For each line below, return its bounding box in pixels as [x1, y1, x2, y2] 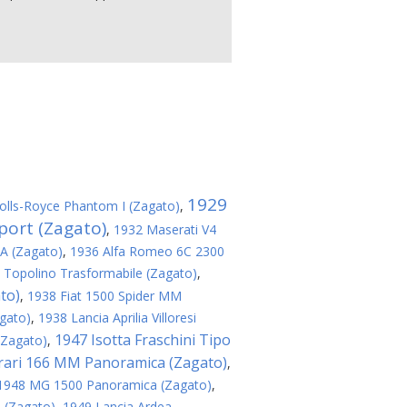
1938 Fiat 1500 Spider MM [27, 287, 182, 304]
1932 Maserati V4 [114, 221, 216, 238]
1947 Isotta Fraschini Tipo [55, 330, 231, 350]
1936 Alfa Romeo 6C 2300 [70, 243, 224, 260]
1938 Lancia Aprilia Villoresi [38, 309, 196, 326]
